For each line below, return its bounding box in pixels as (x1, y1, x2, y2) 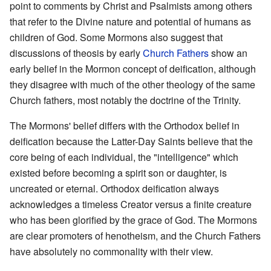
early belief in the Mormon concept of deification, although (10, 61, 256, 76)
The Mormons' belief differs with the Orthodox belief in (10, 118, 240, 132)
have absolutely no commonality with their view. (10, 244, 213, 258)
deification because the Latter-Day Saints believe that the (10, 134, 253, 148)
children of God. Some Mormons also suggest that (10, 30, 223, 44)
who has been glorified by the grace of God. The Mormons (10, 212, 257, 227)
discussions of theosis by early (10, 45, 143, 60)
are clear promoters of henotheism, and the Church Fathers (10, 228, 261, 243)
